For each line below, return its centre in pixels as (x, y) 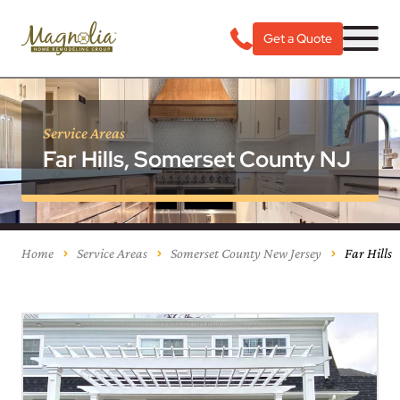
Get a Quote (298, 38)
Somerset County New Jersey (246, 253)
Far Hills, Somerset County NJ (197, 159)
